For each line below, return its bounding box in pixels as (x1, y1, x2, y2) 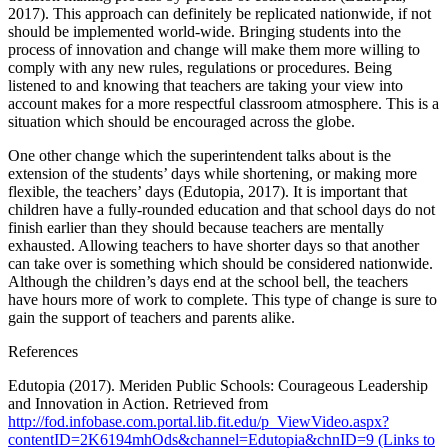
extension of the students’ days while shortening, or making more (8, 164, 417, 182)
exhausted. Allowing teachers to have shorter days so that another (8, 236, 419, 254)
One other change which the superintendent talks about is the (8, 146, 391, 164)
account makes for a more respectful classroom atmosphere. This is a (8, 94, 439, 112)
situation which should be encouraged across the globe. (8, 112, 355, 130)
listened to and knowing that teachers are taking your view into (8, 76, 403, 94)
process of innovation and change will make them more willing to (8, 40, 420, 58)
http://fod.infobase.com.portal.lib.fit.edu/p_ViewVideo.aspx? (8, 412, 389, 430)
